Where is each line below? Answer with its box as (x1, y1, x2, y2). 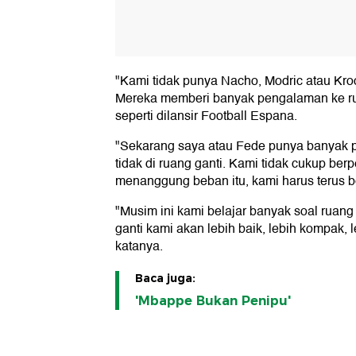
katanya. (115, 236, 163, 257)
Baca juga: (135, 271, 195, 286)
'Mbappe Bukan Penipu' (135, 293, 291, 309)
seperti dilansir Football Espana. (115, 106, 297, 127)
